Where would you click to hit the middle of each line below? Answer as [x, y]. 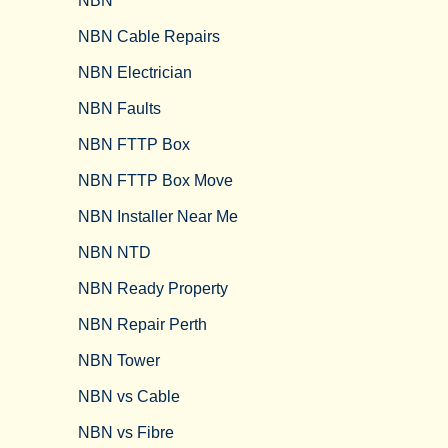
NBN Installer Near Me [158, 216]
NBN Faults [119, 108]
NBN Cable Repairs [149, 36]
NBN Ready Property [153, 288]
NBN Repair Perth [142, 324]
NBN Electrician [135, 72]
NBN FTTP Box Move [155, 180]
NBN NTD [114, 252]
